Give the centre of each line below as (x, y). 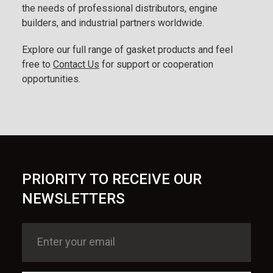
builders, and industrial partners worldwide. (113, 23)
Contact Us (76, 64)
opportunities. (51, 79)
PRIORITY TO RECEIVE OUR (112, 179)
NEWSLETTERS (73, 199)
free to (37, 64)
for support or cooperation (156, 64)
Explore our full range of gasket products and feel (127, 50)
